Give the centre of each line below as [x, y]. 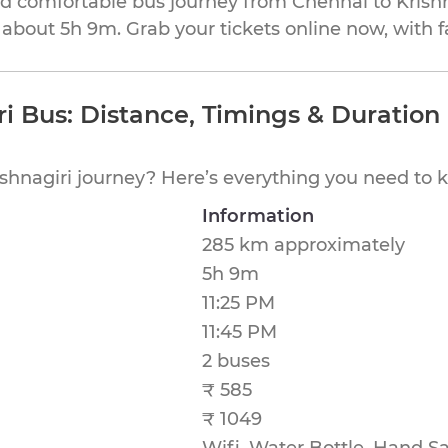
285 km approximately [303, 245]
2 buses [236, 361]
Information [258, 216]
